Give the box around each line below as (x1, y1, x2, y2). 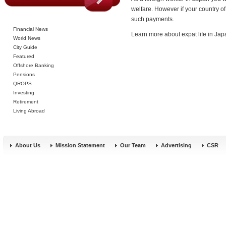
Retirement (13, 99, 38, 104)
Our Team (120, 142, 146, 148)
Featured (13, 53, 34, 59)
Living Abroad (13, 108, 45, 114)
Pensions (13, 72, 35, 77)
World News (13, 35, 40, 41)
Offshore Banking (13, 63, 54, 68)
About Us (15, 142, 40, 148)
